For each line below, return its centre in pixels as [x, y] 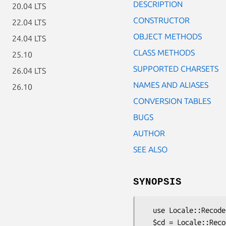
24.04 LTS [29, 38]
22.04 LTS [29, 22]
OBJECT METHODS [167, 36]
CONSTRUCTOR [161, 20]
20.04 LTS [29, 6]
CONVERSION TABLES [172, 101]
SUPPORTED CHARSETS [176, 68]
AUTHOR [149, 133]
